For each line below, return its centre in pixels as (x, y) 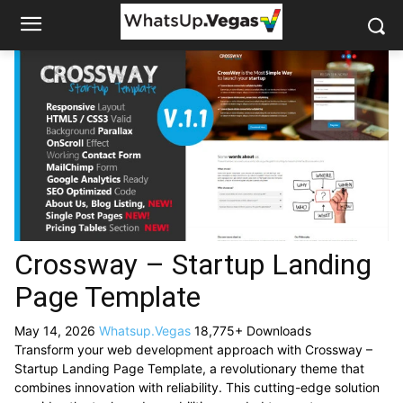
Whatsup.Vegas (147, 330)
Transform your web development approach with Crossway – (193, 349)
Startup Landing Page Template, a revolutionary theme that (189, 368)
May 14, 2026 (57, 330)
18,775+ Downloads (253, 330)
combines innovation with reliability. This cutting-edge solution (197, 387)
